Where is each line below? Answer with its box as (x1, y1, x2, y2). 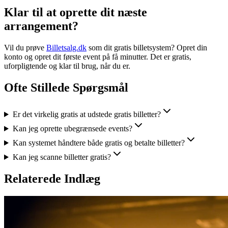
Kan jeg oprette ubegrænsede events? (12, 124, 132, 133)
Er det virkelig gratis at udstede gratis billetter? (12, 110, 161, 119)
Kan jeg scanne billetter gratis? (12, 153, 111, 162)
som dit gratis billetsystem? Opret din (87, 43, 207, 52)
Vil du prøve (4, 43, 46, 52)
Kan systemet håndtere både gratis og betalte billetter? (12, 138, 185, 148)
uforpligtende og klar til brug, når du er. (4, 62, 130, 71)
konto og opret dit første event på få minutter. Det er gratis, (4, 52, 191, 62)
